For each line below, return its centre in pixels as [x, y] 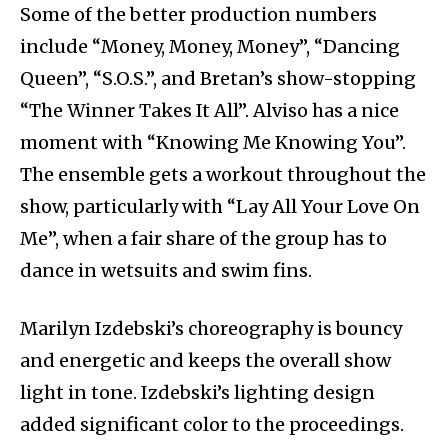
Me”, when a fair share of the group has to [203, 238]
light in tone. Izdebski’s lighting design [197, 392]
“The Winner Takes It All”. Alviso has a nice [209, 110]
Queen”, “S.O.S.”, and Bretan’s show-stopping [218, 78]
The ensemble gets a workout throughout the [223, 174]
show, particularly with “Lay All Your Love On [220, 206]
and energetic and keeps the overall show [205, 360]
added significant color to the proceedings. [212, 424]
